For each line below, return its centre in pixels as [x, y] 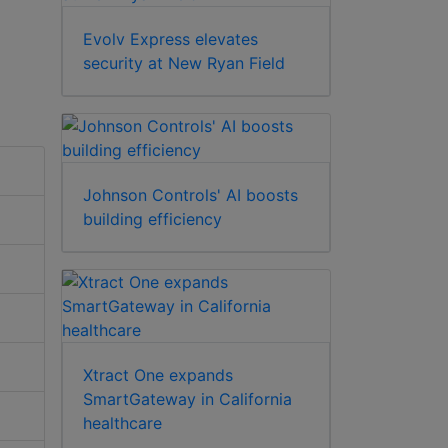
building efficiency [152, 218]
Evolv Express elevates [170, 38]
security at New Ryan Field [184, 62]
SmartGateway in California [187, 398]
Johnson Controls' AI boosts [190, 194]
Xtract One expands [158, 374]
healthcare [122, 422]
